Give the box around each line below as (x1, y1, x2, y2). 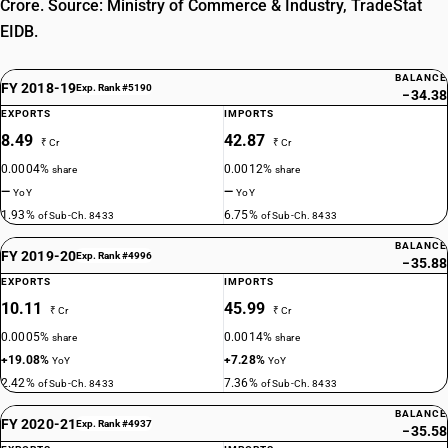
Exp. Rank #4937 (75, 418, 152, 429)
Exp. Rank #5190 (75, 82, 152, 93)
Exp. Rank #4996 (75, 250, 152, 261)
